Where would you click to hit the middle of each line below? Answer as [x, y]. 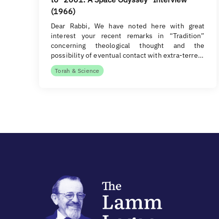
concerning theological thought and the [128, 45]
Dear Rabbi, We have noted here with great [128, 26]
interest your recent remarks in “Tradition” [128, 36]
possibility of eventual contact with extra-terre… [127, 55]
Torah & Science [77, 71]
